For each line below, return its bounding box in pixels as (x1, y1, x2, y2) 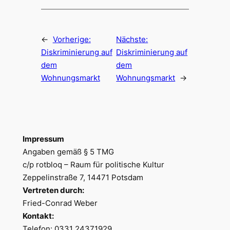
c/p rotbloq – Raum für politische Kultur (22, 160, 164, 170)
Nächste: (116, 34, 148, 45)
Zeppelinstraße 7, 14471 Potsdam (22, 172, 143, 183)
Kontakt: (22, 211, 54, 221)
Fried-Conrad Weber (22, 198, 98, 208)
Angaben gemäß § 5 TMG (22, 147, 114, 157)
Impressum (22, 134, 64, 144)
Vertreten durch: (22, 185, 84, 196)
